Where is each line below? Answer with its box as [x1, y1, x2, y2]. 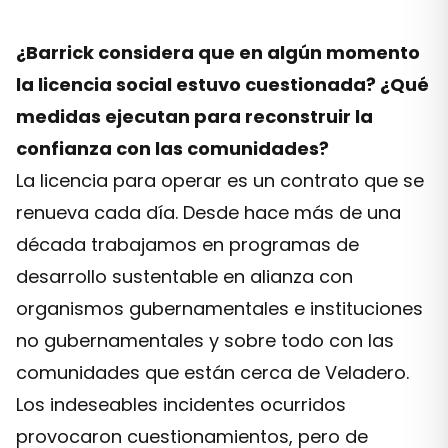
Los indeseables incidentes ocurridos [16, 392, 346, 417]
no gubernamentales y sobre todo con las [16, 328, 394, 353]
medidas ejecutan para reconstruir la [16, 104, 373, 129]
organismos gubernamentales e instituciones [16, 296, 423, 321]
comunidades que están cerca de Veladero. [16, 360, 409, 385]
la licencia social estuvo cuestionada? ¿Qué [16, 72, 429, 97]
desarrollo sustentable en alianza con [16, 264, 353, 289]
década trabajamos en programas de [16, 232, 359, 257]
